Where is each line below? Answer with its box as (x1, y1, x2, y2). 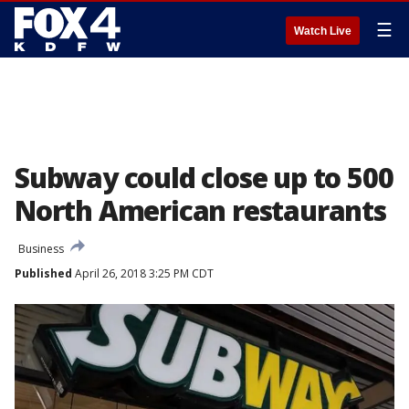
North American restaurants (15, 192, 386, 229)
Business (18, 241, 64, 257)
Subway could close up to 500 (15, 159, 393, 196)
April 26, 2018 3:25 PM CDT (72, 266, 214, 281)
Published (15, 266, 72, 281)
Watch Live (294, 25, 351, 37)
